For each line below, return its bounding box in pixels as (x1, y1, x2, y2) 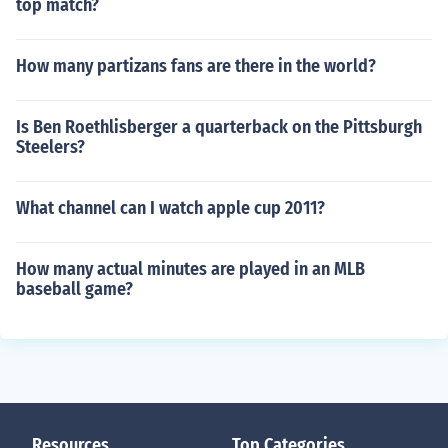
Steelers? (16, 136, 85, 158)
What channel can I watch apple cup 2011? (16, 197, 325, 219)
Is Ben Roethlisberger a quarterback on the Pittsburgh (16, 116, 422, 138)
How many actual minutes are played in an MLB (16, 258, 365, 280)
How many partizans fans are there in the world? (16, 55, 376, 77)
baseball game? (16, 278, 133, 300)
